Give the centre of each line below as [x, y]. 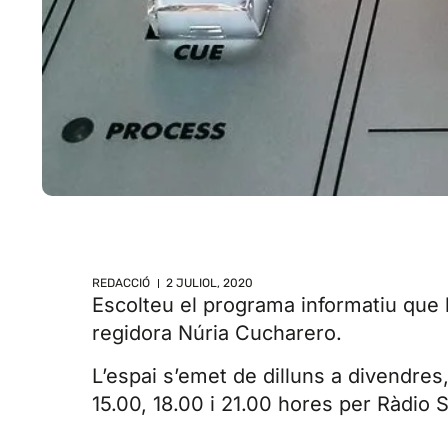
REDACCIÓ [121, 283]
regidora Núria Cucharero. [217, 333]
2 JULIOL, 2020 [209, 283]
